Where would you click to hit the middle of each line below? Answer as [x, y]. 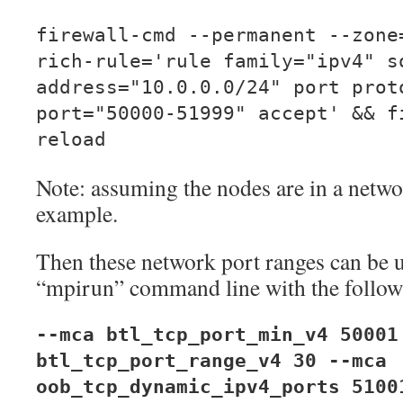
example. [77, 213]
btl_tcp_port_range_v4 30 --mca [211, 361]
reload [71, 139]
